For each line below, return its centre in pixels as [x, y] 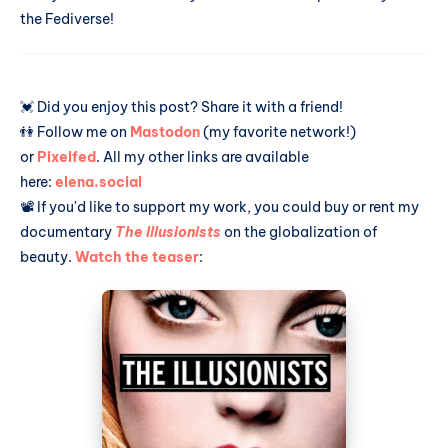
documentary [67, 231]
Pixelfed [66, 156]
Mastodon [165, 131]
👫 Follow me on [75, 131]
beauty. [47, 256]
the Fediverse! [67, 18]
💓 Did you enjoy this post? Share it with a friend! [181, 106]
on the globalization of [299, 231]
